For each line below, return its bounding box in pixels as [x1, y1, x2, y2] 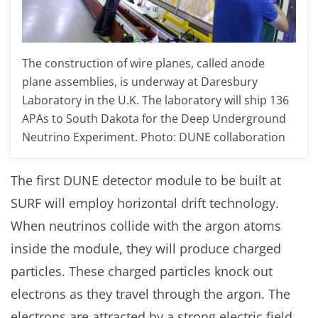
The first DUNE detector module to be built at [11, 172, 281, 190]
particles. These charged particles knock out [11, 263, 273, 280]
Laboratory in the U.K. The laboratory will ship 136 [22, 92, 289, 109]
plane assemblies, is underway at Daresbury [22, 74, 258, 90]
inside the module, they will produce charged [11, 240, 281, 258]
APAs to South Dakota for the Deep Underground [22, 111, 286, 127]
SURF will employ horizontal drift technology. [11, 194, 279, 212]
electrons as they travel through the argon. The [11, 285, 290, 303]
